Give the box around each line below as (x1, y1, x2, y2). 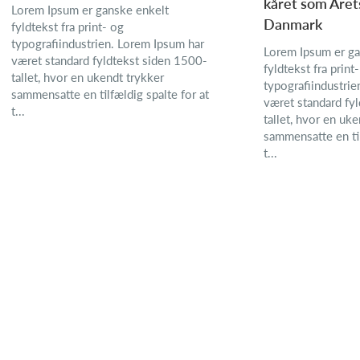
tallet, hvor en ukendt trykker (11, 68, 164, 86)
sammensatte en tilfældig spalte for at (11, 85, 209, 103)
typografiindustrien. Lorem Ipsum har (11, 35, 204, 52)
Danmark (264, 14, 322, 35)
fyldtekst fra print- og (11, 18, 124, 35)
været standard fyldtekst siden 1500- (11, 51, 207, 69)
